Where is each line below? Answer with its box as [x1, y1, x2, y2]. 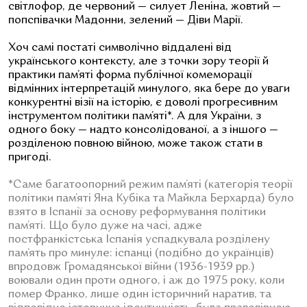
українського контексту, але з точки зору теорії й [8, 56, 269, 68]
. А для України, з [171, 111, 261, 123]
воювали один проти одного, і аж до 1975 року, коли [8, 275, 284, 287]
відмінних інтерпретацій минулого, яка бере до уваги [8, 84, 290, 95]
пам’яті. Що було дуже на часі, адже [8, 221, 202, 232]
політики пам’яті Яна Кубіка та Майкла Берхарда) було [8, 193, 294, 205]
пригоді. [8, 152, 57, 164]
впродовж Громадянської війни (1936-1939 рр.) [8, 262, 255, 273]
